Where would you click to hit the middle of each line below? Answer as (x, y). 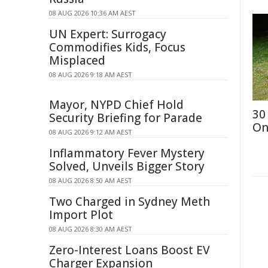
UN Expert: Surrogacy (108, 34)
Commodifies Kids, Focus (117, 47)
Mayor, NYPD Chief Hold (116, 105)
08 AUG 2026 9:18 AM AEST (91, 74)
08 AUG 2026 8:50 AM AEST (91, 180)
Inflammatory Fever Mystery (127, 153)
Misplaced (77, 60)
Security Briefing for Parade (126, 118)
